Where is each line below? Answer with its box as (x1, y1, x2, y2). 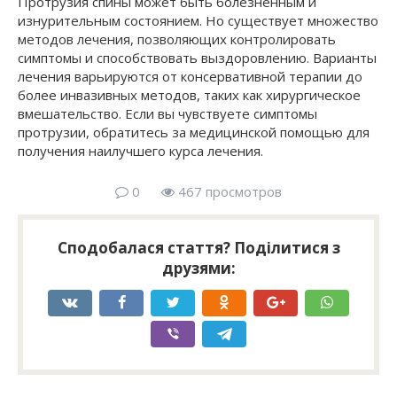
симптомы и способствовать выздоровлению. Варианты (18, 49, 377, 67)
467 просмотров (175, 183, 282, 201)
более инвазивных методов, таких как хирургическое (18, 86, 361, 105)
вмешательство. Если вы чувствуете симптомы (18, 105, 317, 123)
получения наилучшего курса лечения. (18, 142, 263, 160)
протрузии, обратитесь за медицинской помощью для (18, 123, 370, 142)
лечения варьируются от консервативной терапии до (18, 67, 362, 86)
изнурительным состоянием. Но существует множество (18, 12, 378, 30)
